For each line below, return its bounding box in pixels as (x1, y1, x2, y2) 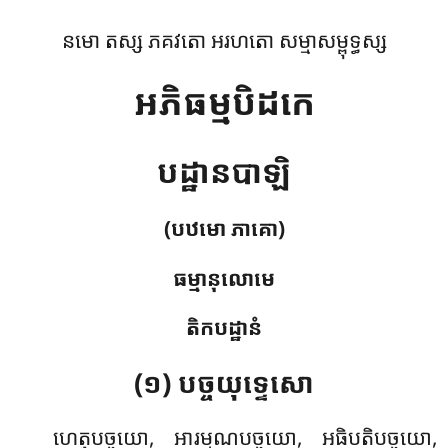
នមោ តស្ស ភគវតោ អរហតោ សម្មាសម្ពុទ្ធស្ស (61, 26, 387, 54)
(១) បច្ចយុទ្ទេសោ (134, 364, 314, 402)
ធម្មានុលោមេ (173, 263, 275, 292)
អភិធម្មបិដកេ (133, 76, 315, 125)
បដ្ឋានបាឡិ (157, 148, 291, 192)
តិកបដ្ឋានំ (186, 313, 262, 342)
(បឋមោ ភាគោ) (163, 213, 285, 242)
